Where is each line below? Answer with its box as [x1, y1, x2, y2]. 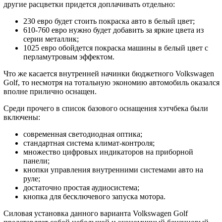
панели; [23, 157, 50, 166]
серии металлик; [23, 35, 79, 44]
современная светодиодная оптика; [23, 130, 142, 139]
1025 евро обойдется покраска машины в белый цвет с [23, 44, 208, 53]
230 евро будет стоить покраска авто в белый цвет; [23, 17, 195, 26]
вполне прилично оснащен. [3, 87, 97, 96]
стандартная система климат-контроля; [23, 139, 155, 148]
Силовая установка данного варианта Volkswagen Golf [3, 209, 188, 218]
